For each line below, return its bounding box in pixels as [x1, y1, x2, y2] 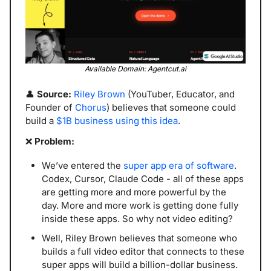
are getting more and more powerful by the [42, 186, 226, 198]
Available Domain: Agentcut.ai [85, 64, 186, 74]
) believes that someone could [106, 102, 236, 114]
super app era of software [123, 160, 234, 172]
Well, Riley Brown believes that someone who [42, 232, 237, 244]
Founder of [25, 102, 75, 114]
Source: [34, 88, 74, 100]
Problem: [32, 135, 77, 148]
